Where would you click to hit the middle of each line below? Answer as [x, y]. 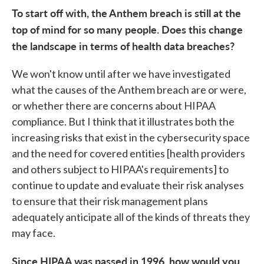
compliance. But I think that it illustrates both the [123, 121]
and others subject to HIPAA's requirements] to [120, 169]
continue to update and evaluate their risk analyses [128, 185]
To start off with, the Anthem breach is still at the [126, 13]
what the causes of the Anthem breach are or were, [129, 90]
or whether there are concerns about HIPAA [114, 105]
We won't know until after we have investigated [121, 74]
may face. [34, 233]
